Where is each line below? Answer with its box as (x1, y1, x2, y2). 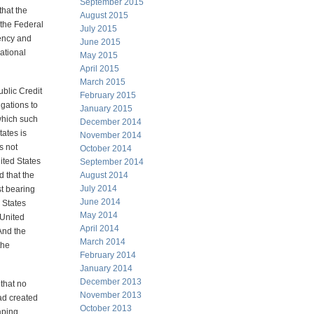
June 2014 (80, 197, 121, 207)
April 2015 (80, 64, 119, 74)
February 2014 (80, 250, 136, 260)
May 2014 (80, 210, 118, 220)
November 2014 (80, 130, 142, 140)
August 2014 (80, 170, 128, 180)
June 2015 (80, 37, 121, 47)
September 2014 (80, 157, 144, 167)
